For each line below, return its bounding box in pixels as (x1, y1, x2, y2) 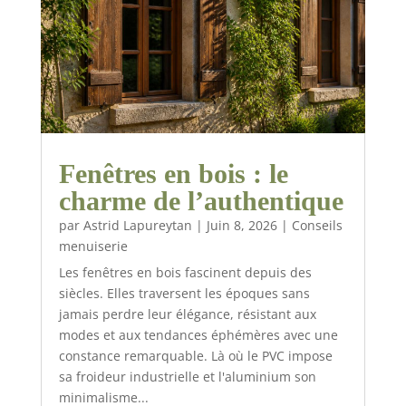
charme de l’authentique (58, 186, 343, 217)
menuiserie (58, 237, 128, 256)
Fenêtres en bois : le (58, 159, 288, 189)
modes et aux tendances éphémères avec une (58, 326, 338, 344)
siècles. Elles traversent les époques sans (58, 285, 310, 303)
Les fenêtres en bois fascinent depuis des (58, 264, 312, 282)
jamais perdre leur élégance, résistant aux (58, 305, 316, 324)
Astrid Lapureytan (82, 217, 192, 235)
